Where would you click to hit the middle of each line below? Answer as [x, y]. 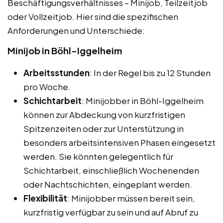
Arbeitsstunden [56, 72]
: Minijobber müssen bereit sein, [131, 198]
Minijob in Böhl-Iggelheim [65, 50]
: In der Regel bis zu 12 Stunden [150, 72]
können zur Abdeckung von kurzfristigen [104, 114]
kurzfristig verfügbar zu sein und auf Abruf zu [111, 212]
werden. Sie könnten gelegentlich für [98, 156]
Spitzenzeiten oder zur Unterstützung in [104, 128]
